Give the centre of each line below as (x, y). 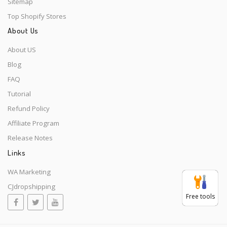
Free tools (200, 196)
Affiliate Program (33, 123)
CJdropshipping (31, 186)
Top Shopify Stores (37, 16)
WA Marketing (29, 172)
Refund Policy (29, 109)
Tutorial (19, 94)
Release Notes (30, 138)
